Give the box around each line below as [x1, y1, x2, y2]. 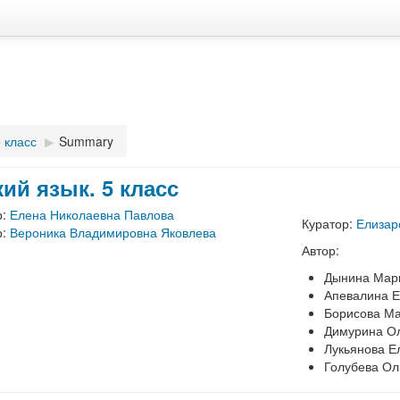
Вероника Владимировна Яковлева [10, 223, 217, 241]
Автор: [302, 241, 340, 259]
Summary [59, 132, 113, 150]
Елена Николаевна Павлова [10, 205, 175, 223]
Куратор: [302, 214, 357, 232]
